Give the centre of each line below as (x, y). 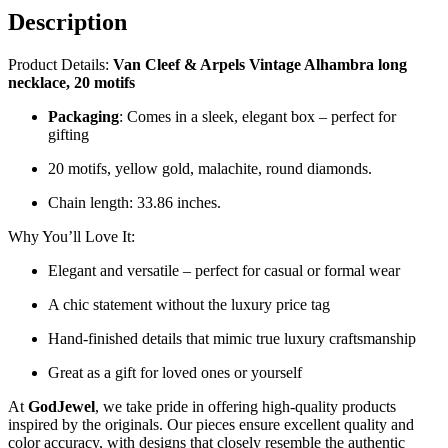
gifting (68, 135)
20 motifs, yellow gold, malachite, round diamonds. (210, 169)
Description (67, 22)
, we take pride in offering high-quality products (245, 407)
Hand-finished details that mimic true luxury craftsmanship (232, 339)
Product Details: (60, 65)
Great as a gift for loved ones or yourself (175, 373)
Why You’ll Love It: (71, 237)
